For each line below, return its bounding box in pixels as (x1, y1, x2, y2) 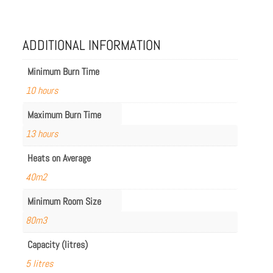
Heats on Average (27, 151, 91, 165)
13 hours (26, 127, 58, 140)
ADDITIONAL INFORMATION (23, 35, 161, 54)
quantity (22, 6, 53, 19)
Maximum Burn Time (27, 108, 102, 121)
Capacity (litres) (27, 238, 88, 251)
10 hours (26, 83, 58, 97)
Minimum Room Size (27, 194, 102, 208)
